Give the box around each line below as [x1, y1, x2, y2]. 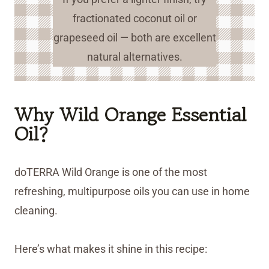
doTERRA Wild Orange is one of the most [14, 166, 207, 179]
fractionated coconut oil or [72, 12, 197, 25]
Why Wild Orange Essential [14, 101, 246, 129]
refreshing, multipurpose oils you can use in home [14, 185, 250, 198]
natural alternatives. [86, 50, 183, 64]
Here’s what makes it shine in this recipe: [14, 243, 207, 256]
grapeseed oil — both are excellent [53, 31, 216, 44]
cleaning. [14, 204, 58, 217]
